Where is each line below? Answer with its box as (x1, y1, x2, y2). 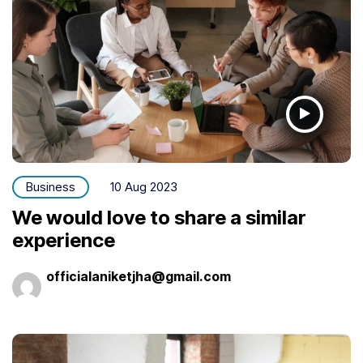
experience (12, 228, 115, 252)
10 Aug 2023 (110, 178, 177, 194)
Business (26, 178, 75, 194)
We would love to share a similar (12, 205, 306, 229)
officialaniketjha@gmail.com (46, 267, 231, 284)
